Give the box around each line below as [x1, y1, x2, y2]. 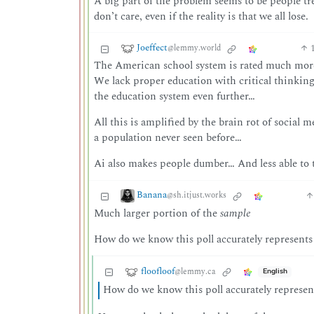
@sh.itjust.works [167, 189, 227, 202]
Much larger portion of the [94, 205, 221, 221]
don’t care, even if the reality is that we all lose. [94, 8, 309, 25]
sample [220, 205, 252, 221]
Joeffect [137, 41, 168, 55]
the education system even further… [94, 88, 256, 105]
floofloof [141, 264, 175, 278]
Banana [137, 188, 168, 203]
